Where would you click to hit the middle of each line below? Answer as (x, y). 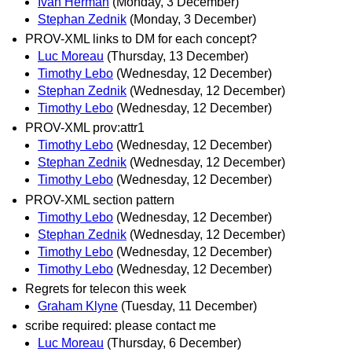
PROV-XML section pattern (100, 200)
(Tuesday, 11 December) (189, 306)
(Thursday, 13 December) (178, 57)
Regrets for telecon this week (106, 288)
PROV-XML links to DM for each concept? (141, 39)
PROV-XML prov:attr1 (85, 128)
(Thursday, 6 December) (174, 343)
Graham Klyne (78, 306)
